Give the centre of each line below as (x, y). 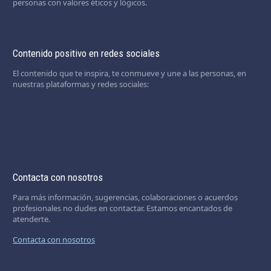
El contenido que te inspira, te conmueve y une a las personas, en (129, 73)
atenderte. (31, 219)
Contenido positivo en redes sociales (86, 53)
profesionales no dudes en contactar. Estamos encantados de (122, 208)
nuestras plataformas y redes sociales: (80, 84)
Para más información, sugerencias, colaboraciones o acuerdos (125, 197)
